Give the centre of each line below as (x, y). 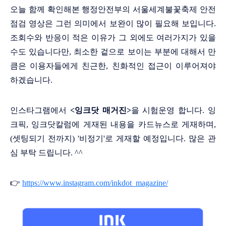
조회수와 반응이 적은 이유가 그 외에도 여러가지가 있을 (113, 37)
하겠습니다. (31, 80)
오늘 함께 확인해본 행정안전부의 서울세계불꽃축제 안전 (113, 9)
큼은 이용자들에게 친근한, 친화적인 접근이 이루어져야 (113, 66)
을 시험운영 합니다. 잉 (174, 110)
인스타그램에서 (38, 110)
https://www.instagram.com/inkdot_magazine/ (95, 183)
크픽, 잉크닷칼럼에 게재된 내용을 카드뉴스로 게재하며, (113, 124)
